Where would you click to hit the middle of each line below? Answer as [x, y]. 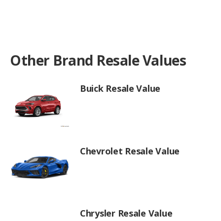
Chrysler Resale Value [126, 213]
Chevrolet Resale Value [130, 151]
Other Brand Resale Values [98, 60]
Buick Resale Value [120, 89]
